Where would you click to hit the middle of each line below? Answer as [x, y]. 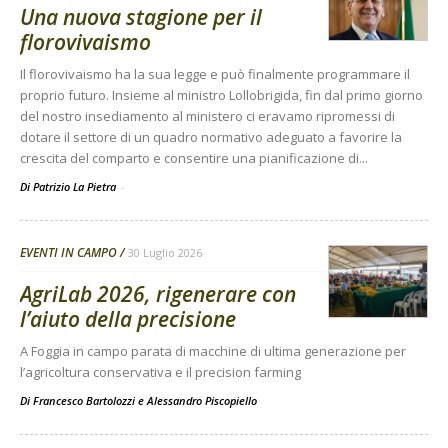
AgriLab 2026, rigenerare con [158, 294]
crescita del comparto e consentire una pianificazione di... [194, 158]
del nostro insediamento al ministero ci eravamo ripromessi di [207, 116]
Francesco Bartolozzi [84, 401]
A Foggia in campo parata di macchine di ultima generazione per [213, 351]
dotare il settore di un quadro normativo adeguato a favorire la [211, 137]
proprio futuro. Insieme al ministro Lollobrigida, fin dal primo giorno [221, 95]
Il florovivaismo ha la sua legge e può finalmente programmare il [215, 74]
